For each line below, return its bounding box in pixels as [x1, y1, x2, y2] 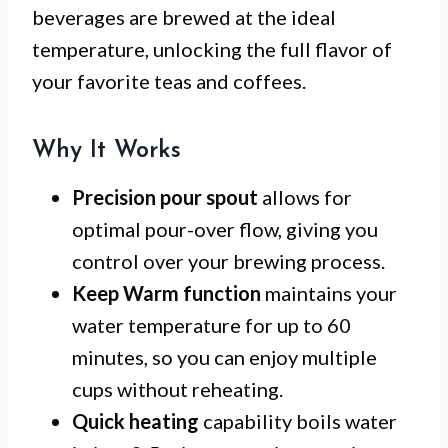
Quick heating [72, 409, 199, 434]
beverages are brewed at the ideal [32, 5, 336, 30]
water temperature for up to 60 [72, 313, 351, 338]
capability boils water [199, 409, 397, 434]
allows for [258, 185, 352, 210]
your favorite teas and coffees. [32, 69, 306, 94]
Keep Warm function [72, 281, 261, 306]
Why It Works [32, 139, 181, 164]
